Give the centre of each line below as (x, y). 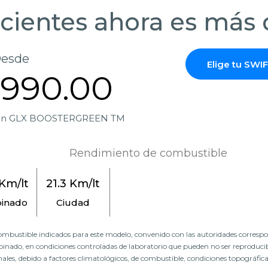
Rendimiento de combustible (148, 153)
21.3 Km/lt (73, 184)
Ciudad (73, 203)
